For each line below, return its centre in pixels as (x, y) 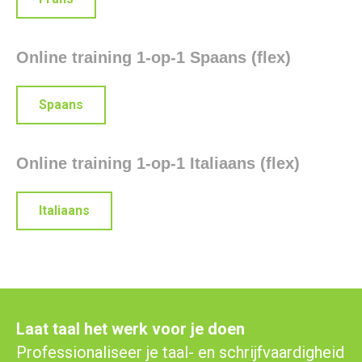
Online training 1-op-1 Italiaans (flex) (158, 163)
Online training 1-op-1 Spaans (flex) (154, 57)
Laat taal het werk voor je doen (130, 328)
